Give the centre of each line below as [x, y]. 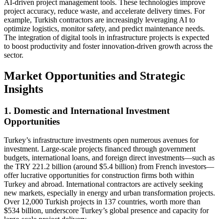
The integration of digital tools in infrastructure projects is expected [107, 37]
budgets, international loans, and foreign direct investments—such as [109, 158]
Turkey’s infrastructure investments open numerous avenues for [101, 140]
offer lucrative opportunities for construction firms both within [99, 175]
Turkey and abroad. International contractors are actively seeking [103, 184]
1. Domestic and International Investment [87, 110]
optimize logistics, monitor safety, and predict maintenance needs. [104, 28]
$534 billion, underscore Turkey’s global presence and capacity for [106, 211]
